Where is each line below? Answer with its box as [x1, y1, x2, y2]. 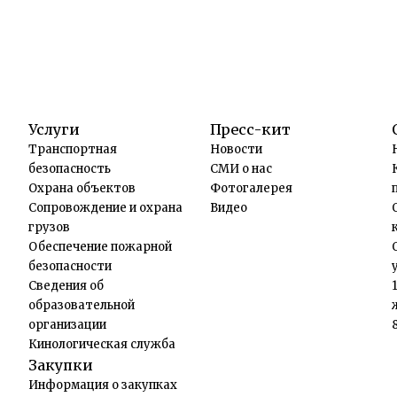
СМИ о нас [210, 161, 273, 176]
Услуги [28, 121, 80, 138]
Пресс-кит [210, 121, 292, 138]
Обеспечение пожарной [28, 239, 172, 254]
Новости [210, 142, 263, 157]
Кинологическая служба [28, 337, 175, 352]
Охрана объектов [28, 181, 136, 196]
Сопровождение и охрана [28, 200, 183, 215]
